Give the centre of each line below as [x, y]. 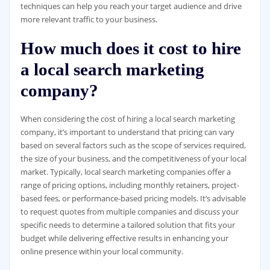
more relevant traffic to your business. [89, 19]
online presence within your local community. [102, 252]
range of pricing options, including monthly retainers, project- [130, 185]
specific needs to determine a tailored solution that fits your [127, 225]
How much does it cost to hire [130, 49]
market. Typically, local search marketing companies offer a [125, 172]
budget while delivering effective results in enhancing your [124, 238]
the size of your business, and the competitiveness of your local [133, 159]
